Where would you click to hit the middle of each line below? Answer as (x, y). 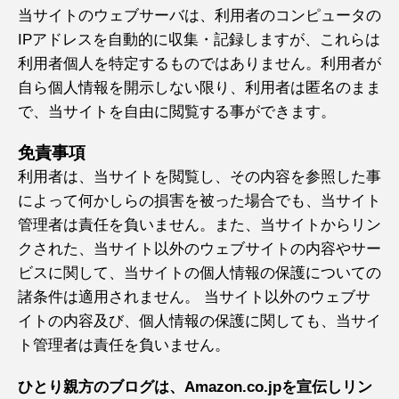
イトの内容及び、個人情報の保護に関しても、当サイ (199, 321)
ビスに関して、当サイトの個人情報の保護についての (199, 273)
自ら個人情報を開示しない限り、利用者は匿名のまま (199, 88)
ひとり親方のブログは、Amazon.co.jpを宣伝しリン (195, 387)
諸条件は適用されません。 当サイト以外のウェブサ (194, 297)
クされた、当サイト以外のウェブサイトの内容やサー (199, 249)
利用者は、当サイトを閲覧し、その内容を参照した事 (199, 177)
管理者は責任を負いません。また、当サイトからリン (199, 225)
